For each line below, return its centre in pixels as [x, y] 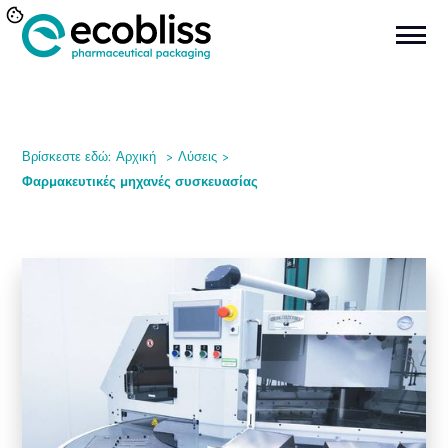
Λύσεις [198, 156]
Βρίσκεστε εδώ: [67, 156]
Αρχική [136, 156]
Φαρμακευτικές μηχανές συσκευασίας [140, 181]
